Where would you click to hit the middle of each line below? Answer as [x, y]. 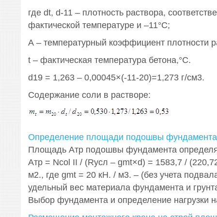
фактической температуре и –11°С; [99, 25]
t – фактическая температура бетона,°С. [109, 60]
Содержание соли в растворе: [89, 95]
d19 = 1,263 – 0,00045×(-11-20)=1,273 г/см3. [116, 77]
